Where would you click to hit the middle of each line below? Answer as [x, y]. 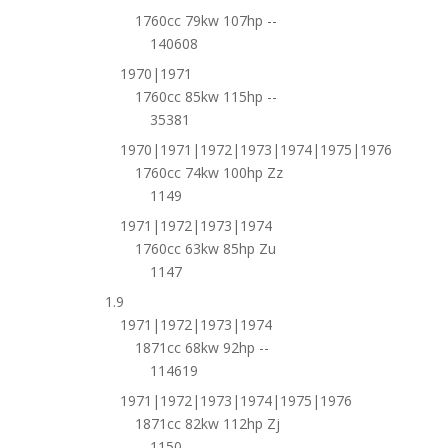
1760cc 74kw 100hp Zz [208, 172]
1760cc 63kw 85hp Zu [205, 248]
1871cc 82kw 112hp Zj [207, 423]
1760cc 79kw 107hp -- [205, 20]
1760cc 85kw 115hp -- [205, 96]
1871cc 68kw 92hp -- [201, 347]
